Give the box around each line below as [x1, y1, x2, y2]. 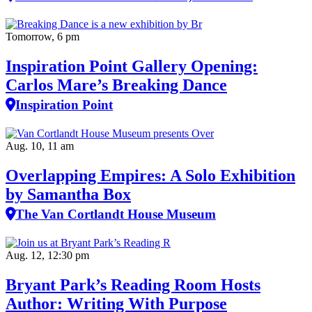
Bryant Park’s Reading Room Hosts [6, 275, 260, 294]
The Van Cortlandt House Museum [15, 207, 216, 222]
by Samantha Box [6, 185, 131, 204]
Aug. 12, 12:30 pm [6, 249, 89, 261]
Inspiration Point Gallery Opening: [6, 57, 258, 76]
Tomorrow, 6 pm [6, 31, 79, 43]
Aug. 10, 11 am [6, 140, 74, 153]
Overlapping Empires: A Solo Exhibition [6, 166, 295, 185]
